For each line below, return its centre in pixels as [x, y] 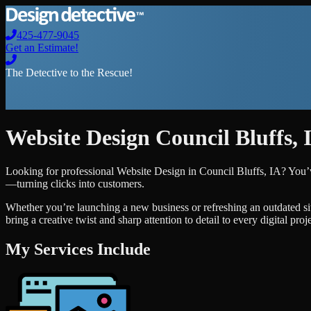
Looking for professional [61, 171]
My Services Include [78, 250]
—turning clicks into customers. [75, 184]
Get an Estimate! [42, 48]
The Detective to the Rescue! [69, 73]
